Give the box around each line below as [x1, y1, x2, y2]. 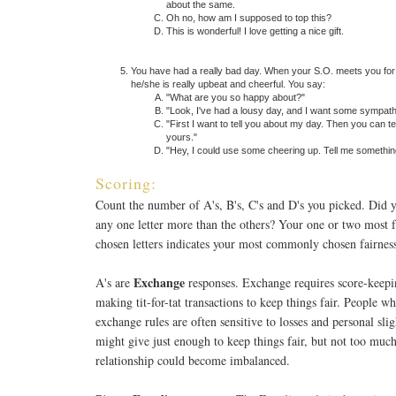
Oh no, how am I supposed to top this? [166, 11, 331, 23]
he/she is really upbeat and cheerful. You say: [131, 78, 325, 89]
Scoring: [95, 171, 156, 194]
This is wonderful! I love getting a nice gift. [166, 25, 344, 36]
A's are [95, 273, 133, 291]
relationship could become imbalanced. [95, 351, 290, 369]
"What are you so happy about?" [166, 91, 305, 103]
